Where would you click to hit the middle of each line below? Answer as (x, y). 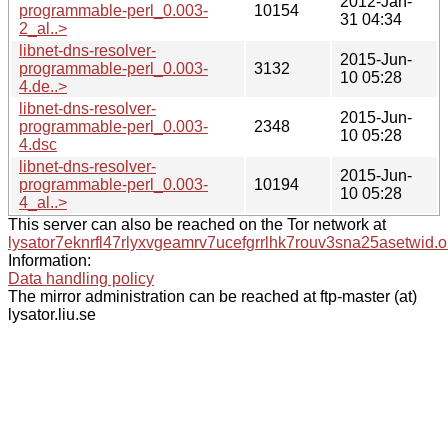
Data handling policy (81, 278)
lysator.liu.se (52, 314)
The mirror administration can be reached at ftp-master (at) (212, 296)
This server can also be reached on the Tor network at (197, 224)
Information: (49, 260)
